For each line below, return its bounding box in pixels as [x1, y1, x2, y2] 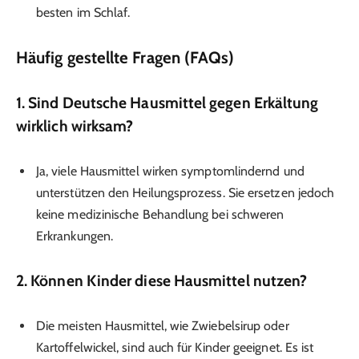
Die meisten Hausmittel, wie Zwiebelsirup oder [36, 318, 289, 334]
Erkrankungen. [36, 228, 114, 244]
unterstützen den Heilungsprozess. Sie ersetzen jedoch [36, 184, 335, 200]
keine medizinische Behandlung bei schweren [36, 206, 284, 222]
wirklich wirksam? [16, 115, 134, 135]
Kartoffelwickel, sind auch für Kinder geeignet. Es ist [36, 340, 314, 356]
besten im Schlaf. [36, 5, 131, 21]
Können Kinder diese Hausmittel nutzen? [30, 270, 308, 290]
